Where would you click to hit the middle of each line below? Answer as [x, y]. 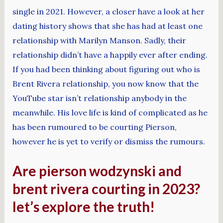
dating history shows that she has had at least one [107, 26]
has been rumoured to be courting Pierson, [94, 127]
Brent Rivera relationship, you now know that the [105, 84]
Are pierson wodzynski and [97, 170]
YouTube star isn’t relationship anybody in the [99, 98]
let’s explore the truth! [83, 206]
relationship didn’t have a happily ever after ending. [110, 55]
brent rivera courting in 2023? [106, 188]
